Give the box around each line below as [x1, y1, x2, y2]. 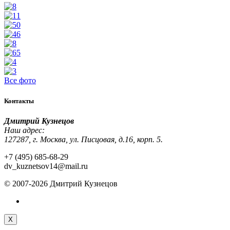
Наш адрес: [4, 125, 45, 135]
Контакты [4, 97, 34, 105]
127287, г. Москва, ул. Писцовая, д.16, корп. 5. [4, 135, 163, 144]
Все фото [4, 76, 36, 85]
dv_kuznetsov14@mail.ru [4, 161, 88, 170]
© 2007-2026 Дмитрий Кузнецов [4, 179, 118, 188]
